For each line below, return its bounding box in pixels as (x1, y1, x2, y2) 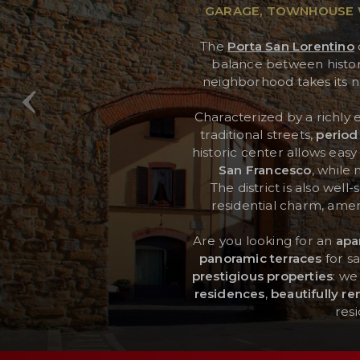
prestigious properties (191, 268, 333, 284)
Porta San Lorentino (227, 38, 354, 54)
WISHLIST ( (81, 78, 155, 92)
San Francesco (219, 162, 312, 178)
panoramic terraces (198, 250, 322, 266)
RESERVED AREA (71, 45, 176, 59)
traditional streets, (200, 126, 317, 142)
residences (194, 285, 265, 301)
